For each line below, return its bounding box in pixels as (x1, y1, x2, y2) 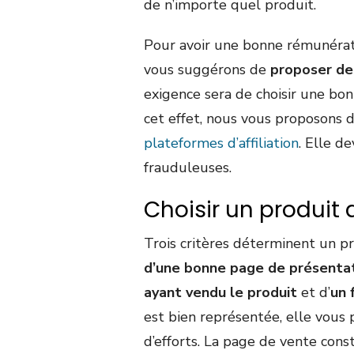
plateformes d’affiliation (144, 134, 299, 153)
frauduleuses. (144, 158, 232, 178)
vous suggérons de (144, 60, 270, 80)
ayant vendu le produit (144, 283, 297, 303)
